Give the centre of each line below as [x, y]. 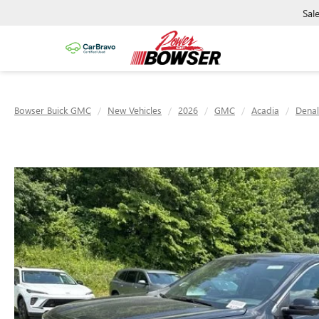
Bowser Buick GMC [53, 110]
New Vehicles [135, 110]
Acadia [265, 110]
